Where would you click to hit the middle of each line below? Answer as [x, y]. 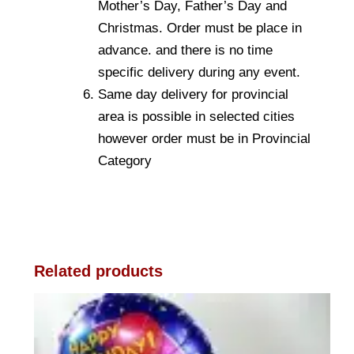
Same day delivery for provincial [193, 95]
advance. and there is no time [185, 51]
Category [125, 161]
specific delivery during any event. [199, 73]
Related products [98, 271]
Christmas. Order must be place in [200, 28]
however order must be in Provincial [204, 139]
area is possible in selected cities [196, 117]
